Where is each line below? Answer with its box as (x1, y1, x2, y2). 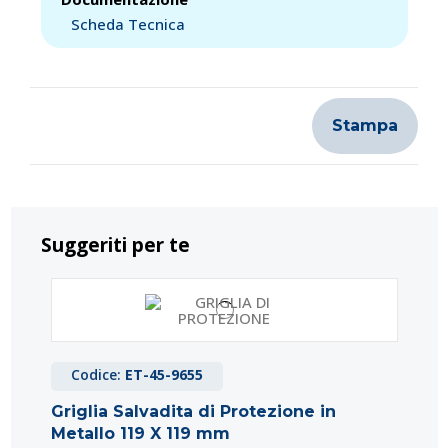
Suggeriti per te (40, 231, 190, 258)
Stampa (332, 115, 398, 135)
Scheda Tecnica (70, 13, 185, 34)
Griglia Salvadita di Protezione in (50, 401, 336, 421)
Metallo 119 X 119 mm (50, 423, 230, 443)
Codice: (70, 364, 125, 384)
